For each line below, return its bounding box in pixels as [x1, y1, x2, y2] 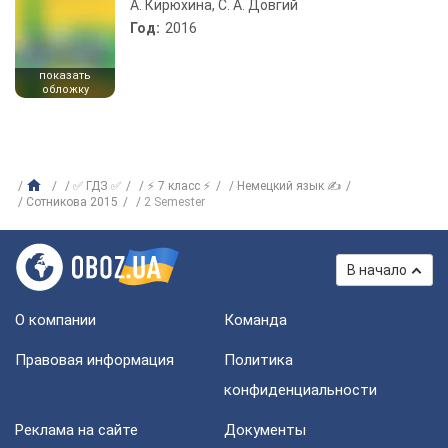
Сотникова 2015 [26, 195, 118, 209]
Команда [224, 311, 287, 329]
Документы [224, 421, 306, 439]
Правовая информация [15, 351, 174, 369]
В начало [347, 262, 407, 278]
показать [39, 69, 91, 82]
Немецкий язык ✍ [237, 179, 341, 193]
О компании [15, 311, 96, 329]
